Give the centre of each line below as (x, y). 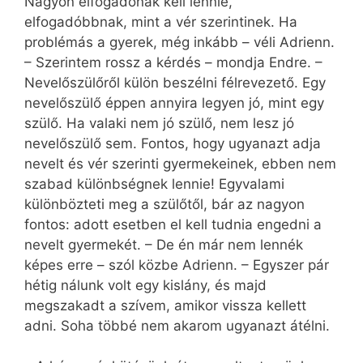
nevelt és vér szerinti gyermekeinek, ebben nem (180, 163)
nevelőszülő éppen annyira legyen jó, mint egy (174, 102)
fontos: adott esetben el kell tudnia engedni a (173, 224)
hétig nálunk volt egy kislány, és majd (145, 285)
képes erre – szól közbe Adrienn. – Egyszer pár (177, 265)
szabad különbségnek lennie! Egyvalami (154, 184)
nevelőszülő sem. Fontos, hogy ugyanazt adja (173, 143)
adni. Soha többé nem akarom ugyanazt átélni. (177, 325)
